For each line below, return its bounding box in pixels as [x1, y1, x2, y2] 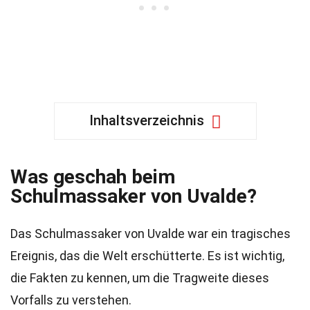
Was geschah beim [10, 165, 175, 188]
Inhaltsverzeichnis [89, 112, 204, 129]
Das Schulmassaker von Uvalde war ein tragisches [10, 226, 291, 241]
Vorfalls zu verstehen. [10, 293, 131, 307]
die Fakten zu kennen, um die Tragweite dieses [10, 271, 269, 285]
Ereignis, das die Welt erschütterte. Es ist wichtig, [10, 248, 284, 263]
